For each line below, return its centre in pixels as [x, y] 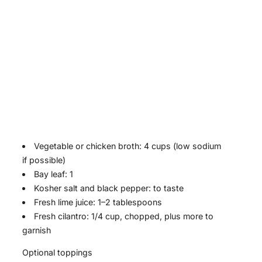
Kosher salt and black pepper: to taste [109, 188]
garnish [37, 230]
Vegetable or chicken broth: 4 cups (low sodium [128, 146]
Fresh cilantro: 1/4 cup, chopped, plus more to [124, 216]
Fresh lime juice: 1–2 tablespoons [98, 202]
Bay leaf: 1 [54, 174]
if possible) [44, 160]
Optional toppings [57, 253]
